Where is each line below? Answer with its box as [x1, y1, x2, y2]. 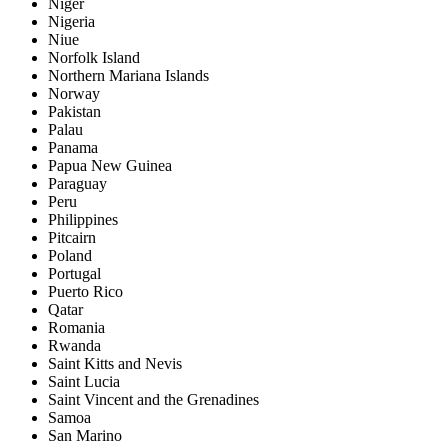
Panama [48, 139, 98, 157]
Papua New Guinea [48, 157, 172, 175]
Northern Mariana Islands [48, 67, 209, 85]
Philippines [48, 211, 118, 229]
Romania [48, 319, 105, 337]
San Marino [48, 427, 122, 445]
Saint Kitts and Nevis [48, 355, 182, 373]
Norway [48, 85, 100, 103]
